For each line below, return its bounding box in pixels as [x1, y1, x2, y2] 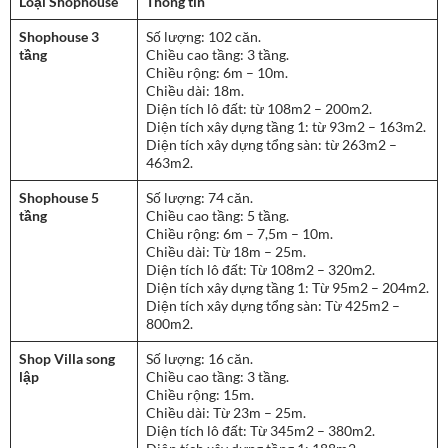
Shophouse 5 [19, 189, 99, 207]
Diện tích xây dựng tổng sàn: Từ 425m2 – [146, 297, 400, 315]
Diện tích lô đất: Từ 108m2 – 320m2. [146, 261, 375, 279]
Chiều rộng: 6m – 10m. [146, 64, 288, 82]
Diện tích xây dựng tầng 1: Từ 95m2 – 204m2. [146, 279, 429, 297]
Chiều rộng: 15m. [146, 386, 254, 404]
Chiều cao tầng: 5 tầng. [146, 207, 289, 225]
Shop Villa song [19, 350, 115, 368]
